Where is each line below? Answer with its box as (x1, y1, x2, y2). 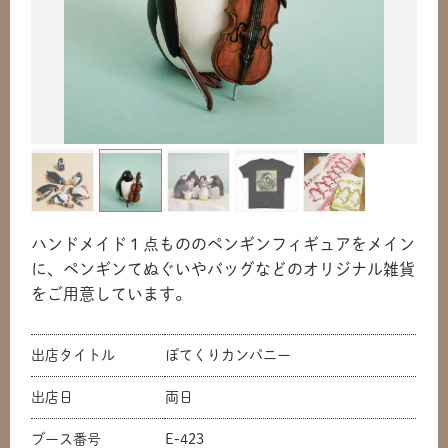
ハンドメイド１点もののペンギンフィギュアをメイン (31, 236, 416, 253)
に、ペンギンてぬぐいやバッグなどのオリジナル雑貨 (31, 261, 416, 278)
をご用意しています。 (31, 286, 192, 303)
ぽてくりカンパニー (165, 348, 292, 363)
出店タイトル (31, 348, 116, 363)
